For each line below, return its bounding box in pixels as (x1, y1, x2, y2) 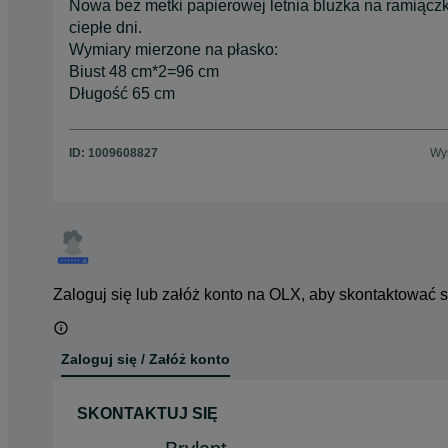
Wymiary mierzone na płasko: (69, 40, 278, 58)
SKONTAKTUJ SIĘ (77, 404, 218, 422)
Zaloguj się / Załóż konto (61, 351, 230, 368)
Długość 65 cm (69, 84, 175, 102)
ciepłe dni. (69, 18, 142, 36)
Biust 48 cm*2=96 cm (69, 62, 219, 80)
